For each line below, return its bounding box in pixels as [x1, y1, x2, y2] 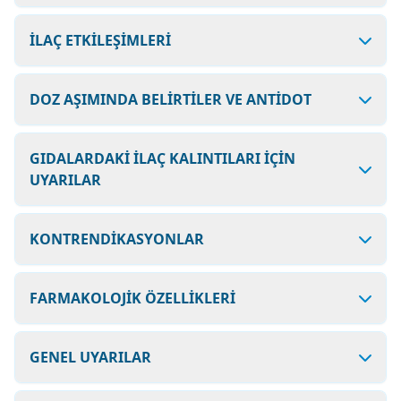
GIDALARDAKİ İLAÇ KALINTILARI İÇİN [30, 149, 295, 168]
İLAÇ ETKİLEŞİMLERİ [30, 30, 171, 50]
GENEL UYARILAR [30, 347, 151, 367]
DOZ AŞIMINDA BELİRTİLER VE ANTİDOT [30, 90, 311, 109]
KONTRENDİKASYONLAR [30, 229, 204, 249]
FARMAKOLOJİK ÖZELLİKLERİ [30, 288, 235, 308]
